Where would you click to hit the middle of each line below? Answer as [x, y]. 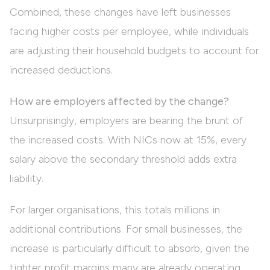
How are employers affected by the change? [119, 102]
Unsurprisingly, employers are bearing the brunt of [126, 121]
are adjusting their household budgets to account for [134, 51]
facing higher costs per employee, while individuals [129, 32]
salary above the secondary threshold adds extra [123, 159]
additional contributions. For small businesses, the [126, 229]
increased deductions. [61, 70]
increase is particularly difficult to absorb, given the [130, 249]
